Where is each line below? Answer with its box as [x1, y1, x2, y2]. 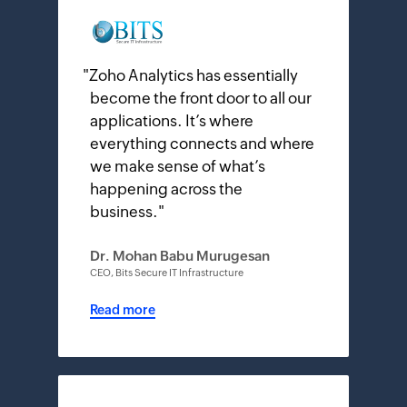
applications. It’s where [90, 111, 253, 130]
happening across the [90, 179, 243, 198]
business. [90, 202, 158, 221]
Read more [90, 302, 155, 317]
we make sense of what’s [90, 156, 265, 175]
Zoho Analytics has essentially [89, 65, 298, 84]
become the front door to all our [90, 88, 312, 107]
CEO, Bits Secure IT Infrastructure [90, 266, 243, 278]
